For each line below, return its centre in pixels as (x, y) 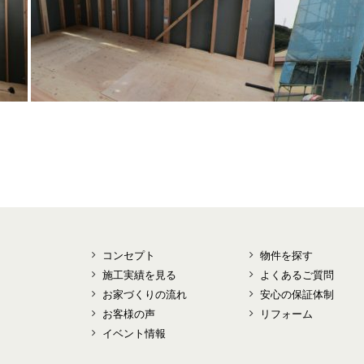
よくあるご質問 (297, 275)
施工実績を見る (139, 275)
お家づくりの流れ (145, 295)
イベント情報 (134, 334)
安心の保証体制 (297, 295)
